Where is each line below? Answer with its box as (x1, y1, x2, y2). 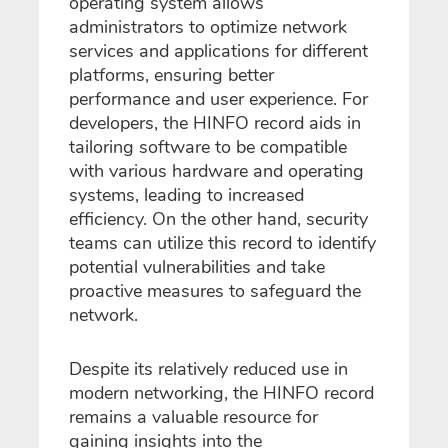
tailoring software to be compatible (69, 134, 347, 159)
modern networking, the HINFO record (69, 380, 374, 405)
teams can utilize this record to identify (69, 230, 376, 255)
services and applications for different (69, 38, 368, 63)
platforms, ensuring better (69, 62, 274, 87)
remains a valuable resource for (69, 404, 318, 429)
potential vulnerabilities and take (69, 254, 325, 279)
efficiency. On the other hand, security (69, 206, 368, 231)
